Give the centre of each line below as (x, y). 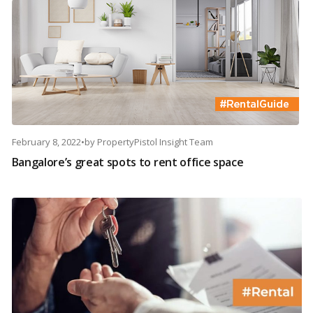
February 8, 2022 (46, 142)
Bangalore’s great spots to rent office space (128, 162)
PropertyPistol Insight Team (155, 142)
